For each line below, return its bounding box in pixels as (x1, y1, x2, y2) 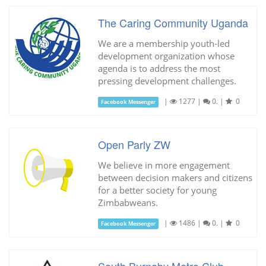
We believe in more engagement (97, 159, 230, 171)
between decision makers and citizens (97, 171, 252, 183)
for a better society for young (97, 183, 217, 196)
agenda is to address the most (97, 62, 220, 74)
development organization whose (97, 49, 235, 62)
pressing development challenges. (97, 74, 236, 87)
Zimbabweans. (97, 196, 158, 208)
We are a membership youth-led (97, 37, 230, 49)
